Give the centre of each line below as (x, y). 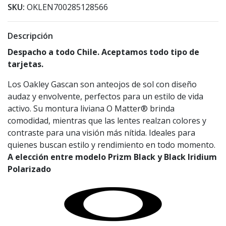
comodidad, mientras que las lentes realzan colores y (107, 121)
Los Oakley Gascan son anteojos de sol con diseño (102, 84)
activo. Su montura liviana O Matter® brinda (91, 109)
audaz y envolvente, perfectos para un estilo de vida (105, 97)
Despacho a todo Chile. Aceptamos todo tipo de (103, 52)
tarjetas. (25, 64)
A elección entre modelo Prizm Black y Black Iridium (112, 157)
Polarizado (29, 169)
